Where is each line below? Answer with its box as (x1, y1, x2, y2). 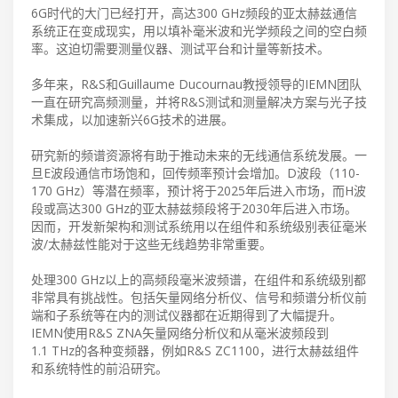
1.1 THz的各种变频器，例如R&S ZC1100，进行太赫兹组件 (31, 341, 359, 359)
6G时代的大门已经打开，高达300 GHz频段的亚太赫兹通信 (31, 4, 357, 21)
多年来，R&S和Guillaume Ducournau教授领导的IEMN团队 (31, 75, 362, 92)
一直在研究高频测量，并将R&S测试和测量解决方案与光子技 (31, 92, 367, 110)
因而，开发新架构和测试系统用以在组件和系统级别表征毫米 (31, 217, 367, 235)
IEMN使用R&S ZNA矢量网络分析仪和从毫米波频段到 (31, 323, 329, 341)
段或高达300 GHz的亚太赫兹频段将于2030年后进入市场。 (31, 199, 357, 217)
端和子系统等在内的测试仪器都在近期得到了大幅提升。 (31, 306, 342, 323)
